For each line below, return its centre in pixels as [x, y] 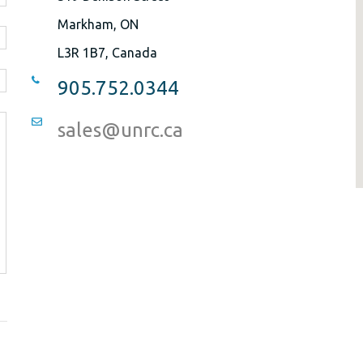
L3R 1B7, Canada [107, 53]
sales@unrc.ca [120, 130]
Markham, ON [98, 24]
